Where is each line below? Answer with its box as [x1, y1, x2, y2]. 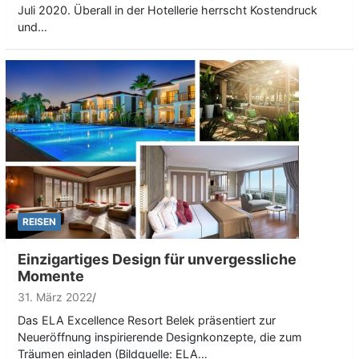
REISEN [22, 216, 56, 228]
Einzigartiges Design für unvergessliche [18, 251, 296, 268]
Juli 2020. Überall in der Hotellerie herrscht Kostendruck [18, 3, 317, 18]
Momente [18, 268, 84, 284]
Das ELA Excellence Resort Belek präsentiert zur [18, 313, 276, 327]
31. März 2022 [18, 290, 92, 304]
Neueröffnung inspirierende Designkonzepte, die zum [18, 330, 302, 344]
